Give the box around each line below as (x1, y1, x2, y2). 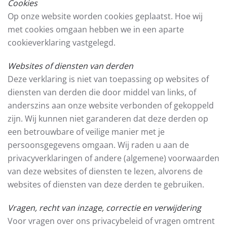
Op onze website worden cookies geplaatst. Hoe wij (8, 11, 203, 22)
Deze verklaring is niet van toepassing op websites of (8, 73, 209, 85)
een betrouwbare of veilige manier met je (8, 126, 165, 137)
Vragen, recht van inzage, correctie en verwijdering (8, 202, 201, 213)
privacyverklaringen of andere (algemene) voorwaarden (8, 153, 219, 164)
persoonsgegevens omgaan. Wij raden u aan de (8, 139, 189, 150)
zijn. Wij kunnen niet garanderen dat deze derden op (8, 113, 208, 124)
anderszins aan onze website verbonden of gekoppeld (8, 100, 214, 111)
